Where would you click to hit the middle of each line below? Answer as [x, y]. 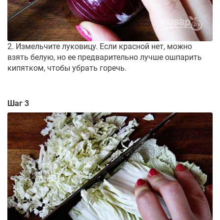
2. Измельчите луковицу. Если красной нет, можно [100, 47]
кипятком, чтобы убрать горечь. [67, 68]
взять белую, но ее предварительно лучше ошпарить [105, 57]
